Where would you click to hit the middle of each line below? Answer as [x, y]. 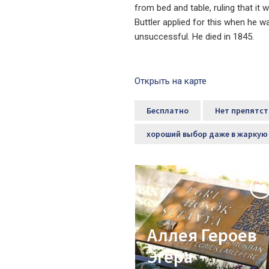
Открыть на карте [171, 81]
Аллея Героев [202, 235]
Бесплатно [168, 111]
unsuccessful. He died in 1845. [194, 37]
